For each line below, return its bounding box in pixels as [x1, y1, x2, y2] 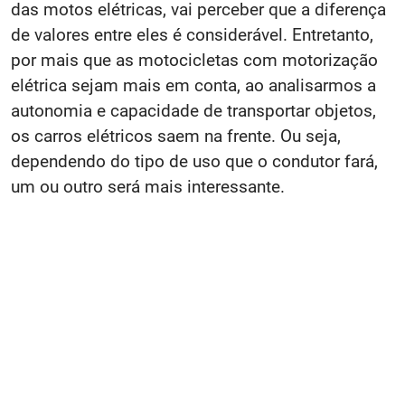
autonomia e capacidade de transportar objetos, [11, 99, 376, 121]
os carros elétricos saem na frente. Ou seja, [11, 125, 341, 146]
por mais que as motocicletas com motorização [11, 49, 378, 71]
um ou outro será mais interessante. [11, 175, 285, 197]
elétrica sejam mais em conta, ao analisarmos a [11, 74, 376, 96]
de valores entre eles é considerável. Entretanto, [11, 24, 373, 45]
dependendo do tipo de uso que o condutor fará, [11, 150, 378, 172]
